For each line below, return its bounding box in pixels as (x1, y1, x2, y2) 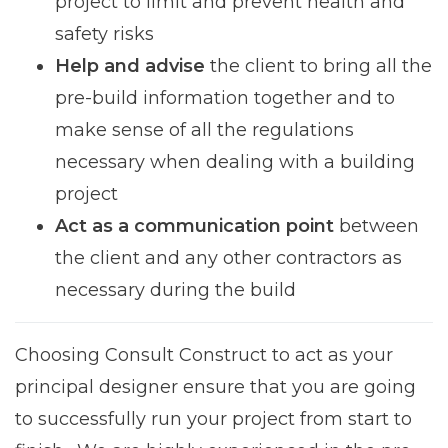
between (339, 215, 419, 238)
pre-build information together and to (55, 87, 395, 110)
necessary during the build (55, 279, 296, 302)
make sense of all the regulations (55, 119, 354, 142)
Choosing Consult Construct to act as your (15, 344, 393, 367)
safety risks (55, 23, 154, 46)
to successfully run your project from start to (15, 408, 412, 431)
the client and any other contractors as (55, 247, 402, 270)
